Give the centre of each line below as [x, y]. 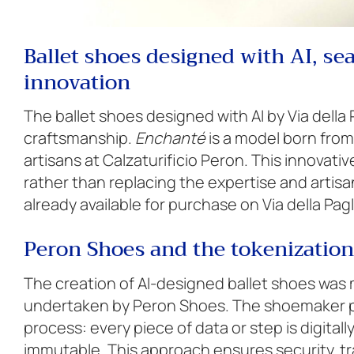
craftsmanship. [79, 138]
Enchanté [170, 138]
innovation [77, 82]
